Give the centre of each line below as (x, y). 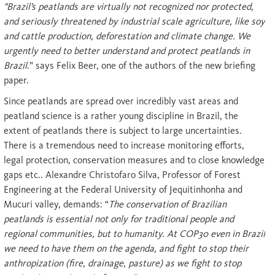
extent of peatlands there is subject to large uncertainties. (123, 131)
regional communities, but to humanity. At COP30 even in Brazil (134, 234)
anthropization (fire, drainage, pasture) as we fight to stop (122, 263)
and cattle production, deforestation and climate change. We (127, 36)
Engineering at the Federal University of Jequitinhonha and (123, 190)
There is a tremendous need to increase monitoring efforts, (124, 145)
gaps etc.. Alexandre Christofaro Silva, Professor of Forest (122, 175)
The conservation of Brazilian (168, 204)
